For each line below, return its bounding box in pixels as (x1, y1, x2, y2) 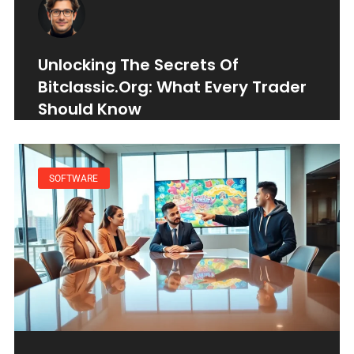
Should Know (38, 98, 141, 121)
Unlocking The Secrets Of (38, 54, 239, 77)
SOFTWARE (49, 172, 99, 184)
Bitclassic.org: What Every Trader (38, 76, 307, 99)
